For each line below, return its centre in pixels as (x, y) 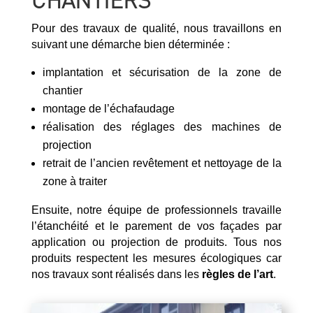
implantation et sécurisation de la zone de (162, 73)
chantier (62, 91)
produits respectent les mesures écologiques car (156, 259)
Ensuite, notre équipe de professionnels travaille (156, 210)
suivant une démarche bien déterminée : (130, 45)
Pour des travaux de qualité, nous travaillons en (156, 29)
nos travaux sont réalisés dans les (116, 275)
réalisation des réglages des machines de (162, 127)
